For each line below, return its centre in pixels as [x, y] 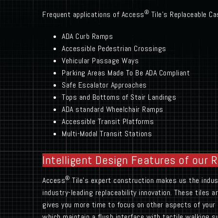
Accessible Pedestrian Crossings [114, 48]
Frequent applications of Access [93, 14]
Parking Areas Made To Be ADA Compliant [126, 73]
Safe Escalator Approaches [104, 85]
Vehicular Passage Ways [100, 61]
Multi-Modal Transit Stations [107, 134]
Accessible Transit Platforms [108, 121]
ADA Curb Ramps [87, 36]
